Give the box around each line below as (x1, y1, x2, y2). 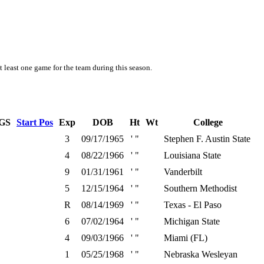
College (193, 117, 223, 127)
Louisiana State (164, 150, 221, 160)
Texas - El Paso (164, 200, 222, 210)
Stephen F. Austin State (164, 134, 250, 144)
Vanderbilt (164, 167, 202, 177)
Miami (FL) (164, 233, 207, 243)
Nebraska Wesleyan (164, 249, 237, 259)
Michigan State (164, 216, 220, 226)
